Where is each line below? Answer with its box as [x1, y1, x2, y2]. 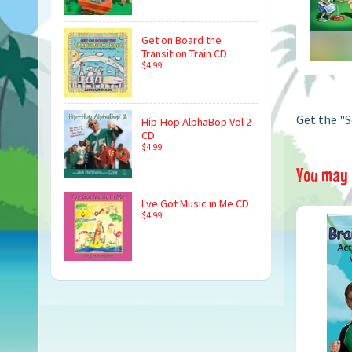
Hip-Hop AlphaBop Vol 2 [141, 115, 251, 130]
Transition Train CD [141, 46, 227, 61]
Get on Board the [141, 33, 222, 48]
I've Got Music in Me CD [141, 196, 249, 211]
